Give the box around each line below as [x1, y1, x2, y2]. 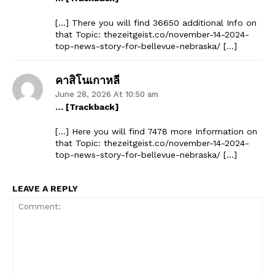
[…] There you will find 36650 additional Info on [55, 17, 257, 28]
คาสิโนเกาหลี [55, 72, 120, 87]
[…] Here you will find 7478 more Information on [55, 126, 257, 136]
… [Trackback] [55, 101, 119, 112]
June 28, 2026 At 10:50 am [55, 89, 158, 99]
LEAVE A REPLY [12, 183, 78, 193]
